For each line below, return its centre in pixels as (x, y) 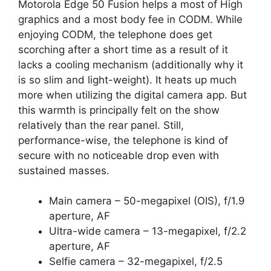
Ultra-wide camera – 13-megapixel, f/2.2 (148, 231)
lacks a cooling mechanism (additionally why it (131, 64)
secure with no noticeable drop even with (119, 155)
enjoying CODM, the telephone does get (115, 34)
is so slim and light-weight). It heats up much (127, 80)
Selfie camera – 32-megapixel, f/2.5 (136, 262)
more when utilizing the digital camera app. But (132, 95)
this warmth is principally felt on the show (119, 110)
